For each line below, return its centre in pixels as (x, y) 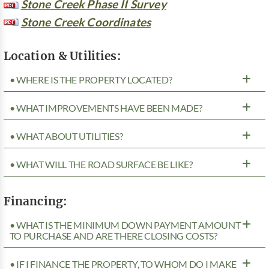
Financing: (35, 201)
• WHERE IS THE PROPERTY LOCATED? (91, 80)
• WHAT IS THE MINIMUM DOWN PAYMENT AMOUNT (125, 225)
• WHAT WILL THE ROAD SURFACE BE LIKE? (101, 164)
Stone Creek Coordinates (86, 22)
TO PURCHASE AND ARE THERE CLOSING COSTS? (113, 236)
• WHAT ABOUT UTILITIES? (66, 136)
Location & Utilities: (62, 55)
